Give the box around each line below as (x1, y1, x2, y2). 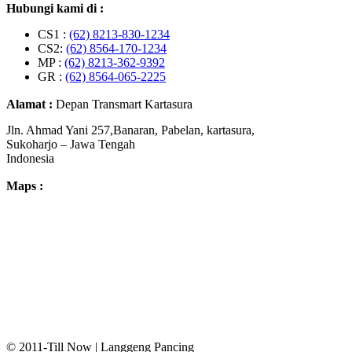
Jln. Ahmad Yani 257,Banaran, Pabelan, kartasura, (6, 123, 255, 137)
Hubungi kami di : (6, 2, 104, 16)
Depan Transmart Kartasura (56, 97, 192, 112)
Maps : (6, 179, 43, 193)
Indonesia (6, 152, 54, 166)
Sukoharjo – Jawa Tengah (6, 137, 135, 152)
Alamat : (6, 97, 56, 112)
